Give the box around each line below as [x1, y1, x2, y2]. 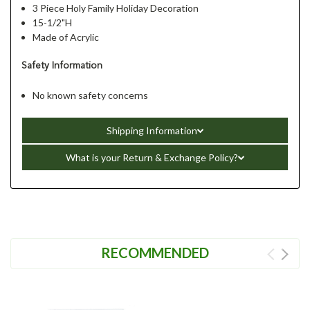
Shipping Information [106, 124, 197, 136]
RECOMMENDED [101, 244, 209, 261]
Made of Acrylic [33, 30, 100, 43]
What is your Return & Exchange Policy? [65, 151, 238, 163]
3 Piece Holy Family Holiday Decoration [33, 1, 199, 14]
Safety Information [21, 60, 102, 71]
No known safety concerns [33, 89, 149, 101]
